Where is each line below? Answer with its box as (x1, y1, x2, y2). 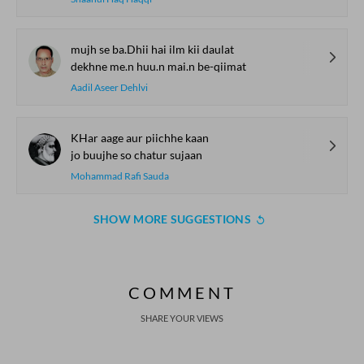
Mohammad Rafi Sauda (71, 170, 169, 182)
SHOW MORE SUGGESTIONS (93, 212, 251, 226)
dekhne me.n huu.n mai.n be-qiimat (71, 59, 246, 73)
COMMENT (128, 283, 236, 302)
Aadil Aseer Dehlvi (71, 81, 148, 93)
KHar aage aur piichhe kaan (71, 131, 209, 145)
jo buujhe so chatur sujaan (71, 148, 202, 162)
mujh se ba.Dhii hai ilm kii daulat (71, 42, 234, 56)
